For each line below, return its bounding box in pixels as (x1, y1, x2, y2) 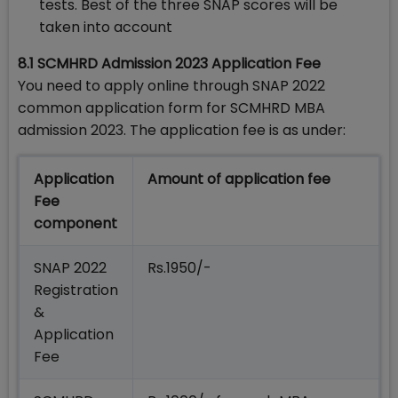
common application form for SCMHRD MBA (18, 98, 325, 119)
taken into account (39, 17, 172, 38)
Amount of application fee (147, 169, 330, 190)
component (34, 213, 117, 235)
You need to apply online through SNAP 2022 (18, 76, 325, 97)
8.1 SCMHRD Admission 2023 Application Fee (18, 53, 321, 75)
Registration (34, 280, 118, 301)
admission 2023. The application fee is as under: (18, 120, 346, 141)
